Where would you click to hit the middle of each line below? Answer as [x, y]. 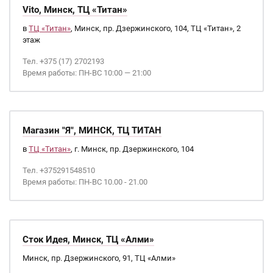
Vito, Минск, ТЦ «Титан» [75, 10]
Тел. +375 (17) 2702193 [63, 61]
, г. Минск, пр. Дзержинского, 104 [132, 149]
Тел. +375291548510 [59, 170]
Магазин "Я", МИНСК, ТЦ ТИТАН [92, 130]
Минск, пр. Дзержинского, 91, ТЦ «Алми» [99, 258]
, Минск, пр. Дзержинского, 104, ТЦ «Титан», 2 [156, 28]
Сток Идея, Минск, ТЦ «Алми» [88, 239]
